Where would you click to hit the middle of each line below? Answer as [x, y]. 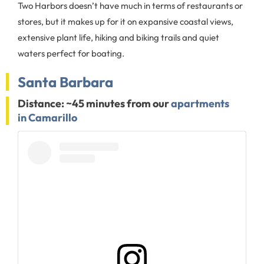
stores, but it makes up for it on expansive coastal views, [126, 22]
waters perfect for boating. [72, 53]
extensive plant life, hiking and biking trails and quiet [118, 37]
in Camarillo [47, 118]
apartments [200, 103]
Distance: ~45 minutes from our [94, 103]
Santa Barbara [65, 82]
